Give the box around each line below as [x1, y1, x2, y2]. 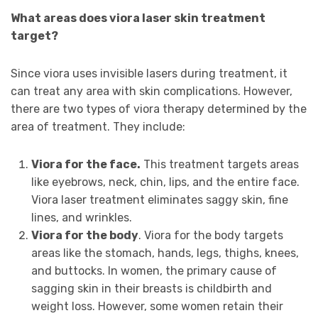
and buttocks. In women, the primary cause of [31, 264, 277, 278]
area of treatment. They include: [11, 120, 185, 134]
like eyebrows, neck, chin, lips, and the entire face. [31, 175, 300, 190]
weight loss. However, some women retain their [31, 300, 283, 314]
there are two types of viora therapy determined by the [11, 102, 307, 116]
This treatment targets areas [140, 158, 299, 172]
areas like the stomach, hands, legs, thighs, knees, [31, 246, 299, 261]
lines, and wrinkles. [31, 211, 132, 225]
